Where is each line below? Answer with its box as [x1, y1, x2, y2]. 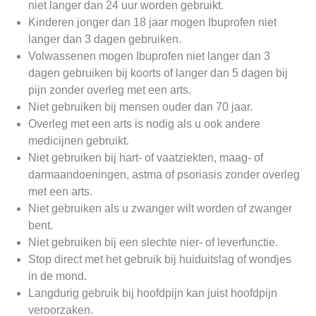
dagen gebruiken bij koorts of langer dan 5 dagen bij [28, 66, 288, 79]
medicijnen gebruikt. [28, 134, 129, 147]
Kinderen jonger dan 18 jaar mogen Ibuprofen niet [28, 16, 276, 28]
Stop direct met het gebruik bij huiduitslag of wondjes [28, 253, 291, 265]
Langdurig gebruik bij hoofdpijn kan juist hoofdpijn [28, 286, 277, 299]
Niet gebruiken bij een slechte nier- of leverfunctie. [28, 236, 278, 248]
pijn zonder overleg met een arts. [28, 83, 191, 96]
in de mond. [28, 269, 87, 282]
